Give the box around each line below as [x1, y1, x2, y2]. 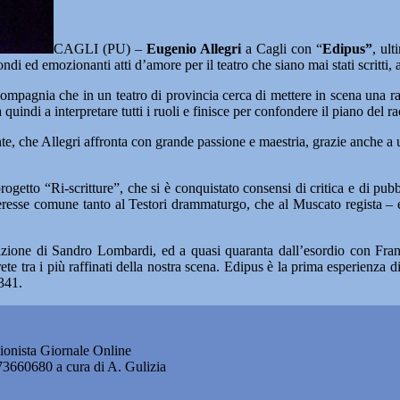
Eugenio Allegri [142, 41, 241, 56]
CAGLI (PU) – [54, 41, 142, 56]
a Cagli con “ [241, 41, 322, 56]
